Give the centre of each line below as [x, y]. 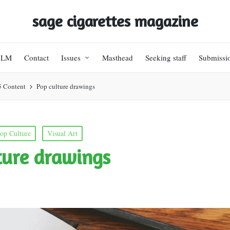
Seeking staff [166, 57]
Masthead [117, 57]
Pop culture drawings [66, 86]
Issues [71, 57]
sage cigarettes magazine [115, 21]
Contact [37, 57]
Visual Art [62, 133]
